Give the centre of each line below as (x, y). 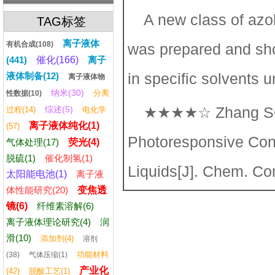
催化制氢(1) (69, 158)
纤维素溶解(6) (66, 206)
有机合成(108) (30, 44)
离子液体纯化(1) (64, 126)
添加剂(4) (57, 238)
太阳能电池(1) (37, 174)
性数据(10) (24, 93)
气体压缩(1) (48, 255)
